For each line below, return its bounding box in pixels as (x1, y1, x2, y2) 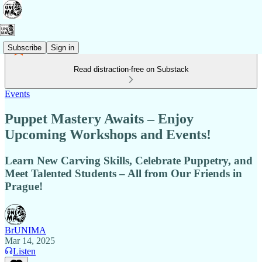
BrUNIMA (5, 225, 46, 235)
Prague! (5, 180, 43, 192)
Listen (13, 246, 36, 256)
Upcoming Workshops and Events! (5, 126, 211, 142)
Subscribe (8, 43, 42, 52)
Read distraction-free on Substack (73, 65, 189, 74)
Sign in (51, 43, 74, 52)
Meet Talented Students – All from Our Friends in (5, 167, 242, 180)
